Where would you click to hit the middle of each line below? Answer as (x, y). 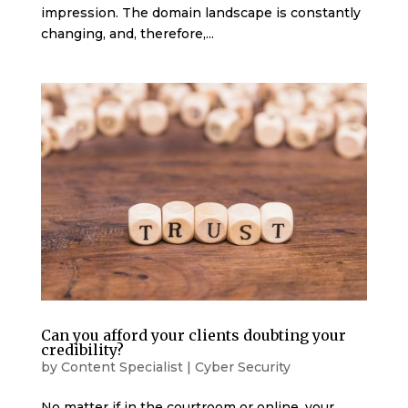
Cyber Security (242, 367)
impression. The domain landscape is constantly (200, 12)
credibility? (82, 349)
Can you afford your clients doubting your (193, 335)
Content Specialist (122, 367)
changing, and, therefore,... (127, 33)
